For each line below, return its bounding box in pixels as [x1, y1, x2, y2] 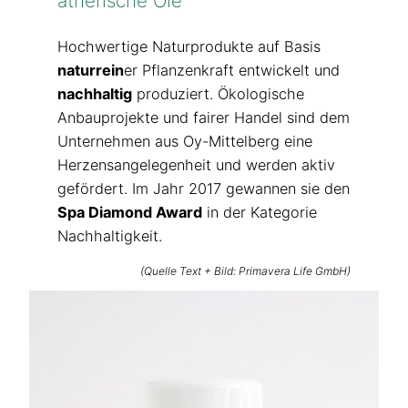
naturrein [56, 61, 124, 80]
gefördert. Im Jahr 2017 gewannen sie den [56, 179, 350, 199]
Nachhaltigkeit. [56, 227, 162, 246]
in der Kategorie [201, 203, 317, 222]
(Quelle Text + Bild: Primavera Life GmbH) [140, 264, 352, 279]
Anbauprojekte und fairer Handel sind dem [56, 108, 350, 127]
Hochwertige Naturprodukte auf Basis [56, 37, 321, 56]
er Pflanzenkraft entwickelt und [123, 61, 340, 80]
